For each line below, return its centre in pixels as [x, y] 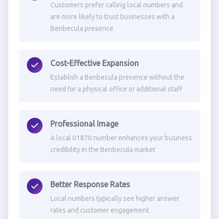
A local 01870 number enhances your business [121, 138]
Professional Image [84, 124]
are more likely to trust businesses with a [112, 17]
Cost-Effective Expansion [94, 63]
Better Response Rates [90, 184]
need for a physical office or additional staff [116, 89]
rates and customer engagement [99, 210]
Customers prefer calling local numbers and [116, 5]
